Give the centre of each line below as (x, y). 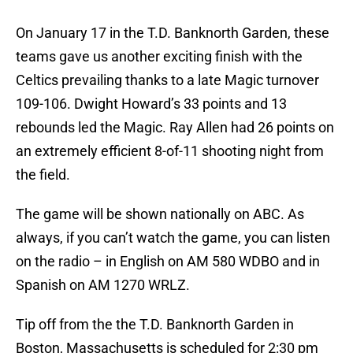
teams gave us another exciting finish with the (159, 57)
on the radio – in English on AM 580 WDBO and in (168, 262)
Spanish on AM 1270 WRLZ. (103, 285)
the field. (43, 175)
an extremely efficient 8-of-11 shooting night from (170, 151)
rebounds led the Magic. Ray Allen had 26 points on (175, 128)
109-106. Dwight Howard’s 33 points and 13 (151, 104)
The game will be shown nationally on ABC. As (160, 214)
